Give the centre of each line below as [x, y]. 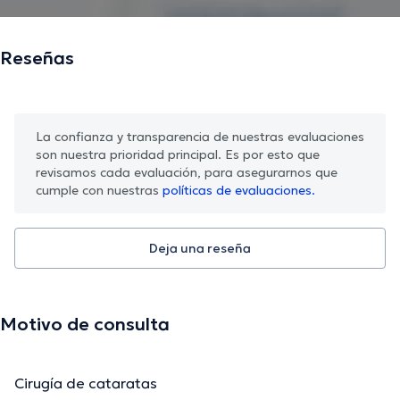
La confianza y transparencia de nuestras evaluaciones [200, 137]
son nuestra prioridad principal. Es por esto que [178, 155]
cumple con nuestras [99, 191]
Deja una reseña [200, 249]
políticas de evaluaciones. [239, 191]
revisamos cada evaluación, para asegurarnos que [187, 173]
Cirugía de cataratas [86, 383]
